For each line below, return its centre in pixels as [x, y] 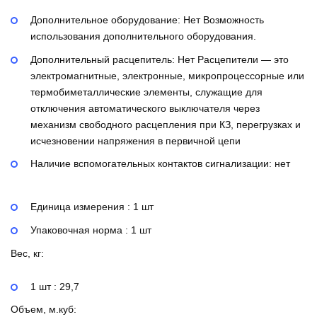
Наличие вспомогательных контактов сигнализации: [152, 164]
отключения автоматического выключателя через [145, 108]
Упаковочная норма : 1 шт [91, 230]
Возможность [234, 19]
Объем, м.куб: [44, 310]
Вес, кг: [27, 253]
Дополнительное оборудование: [107, 19]
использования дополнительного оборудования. [143, 36]
